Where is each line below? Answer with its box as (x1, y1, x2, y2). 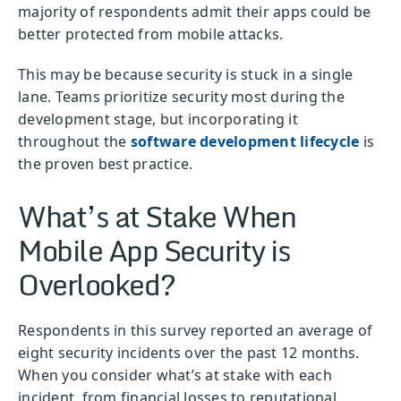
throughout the (18, 132, 131, 152)
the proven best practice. (18, 154, 197, 175)
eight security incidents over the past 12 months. (18, 342, 360, 363)
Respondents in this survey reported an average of (18, 320, 373, 340)
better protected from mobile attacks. (18, 24, 284, 45)
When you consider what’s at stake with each (18, 364, 332, 385)
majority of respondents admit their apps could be (18, 2, 371, 22)
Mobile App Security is (18, 226, 290, 274)
